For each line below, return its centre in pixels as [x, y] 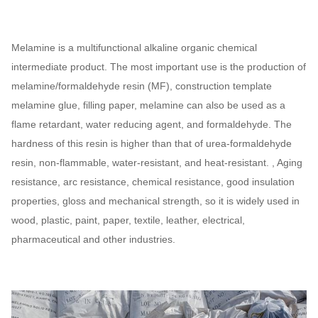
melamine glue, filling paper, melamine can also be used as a [148, 105]
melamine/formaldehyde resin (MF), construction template [142, 86]
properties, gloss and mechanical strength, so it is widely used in [155, 201]
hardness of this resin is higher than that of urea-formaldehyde [152, 143]
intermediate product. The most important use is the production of [159, 67]
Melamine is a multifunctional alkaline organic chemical [134, 48]
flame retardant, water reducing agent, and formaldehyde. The [152, 124]
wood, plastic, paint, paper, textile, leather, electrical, [128, 220]
